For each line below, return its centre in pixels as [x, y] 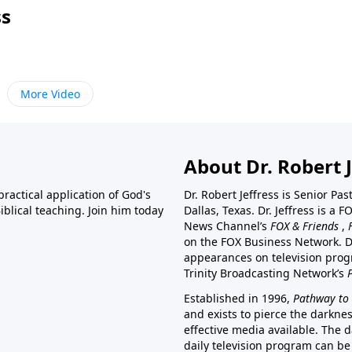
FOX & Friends [304, 226]
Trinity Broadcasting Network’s [266, 273]
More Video [50, 94]
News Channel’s [227, 226]
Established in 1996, [238, 299]
